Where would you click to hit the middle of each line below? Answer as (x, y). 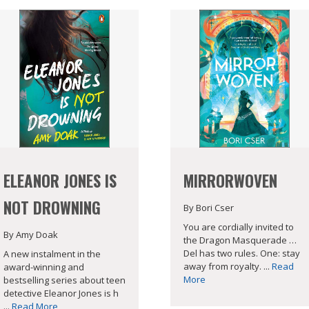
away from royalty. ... (228, 267)
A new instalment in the (52, 254)
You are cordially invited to (239, 227)
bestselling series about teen (64, 280)
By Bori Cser (209, 207)
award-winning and (43, 267)
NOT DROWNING (52, 207)
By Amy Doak (30, 234)
